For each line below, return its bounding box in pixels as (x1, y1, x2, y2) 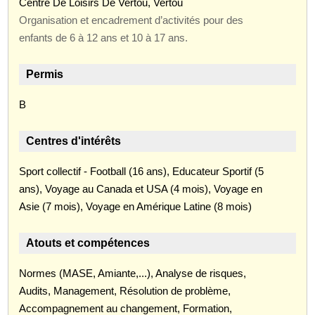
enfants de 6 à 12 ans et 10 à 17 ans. (19, 31, 188, 44)
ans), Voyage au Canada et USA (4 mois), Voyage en (19, 182, 263, 195)
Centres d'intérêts (26, 134, 122, 147)
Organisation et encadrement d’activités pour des (19, 13, 244, 26)
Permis (26, 67, 64, 80)
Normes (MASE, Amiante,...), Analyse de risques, (19, 266, 247, 279)
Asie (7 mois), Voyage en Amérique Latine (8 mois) (19, 200, 252, 212)
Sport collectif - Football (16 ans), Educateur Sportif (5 (19, 165, 264, 177)
